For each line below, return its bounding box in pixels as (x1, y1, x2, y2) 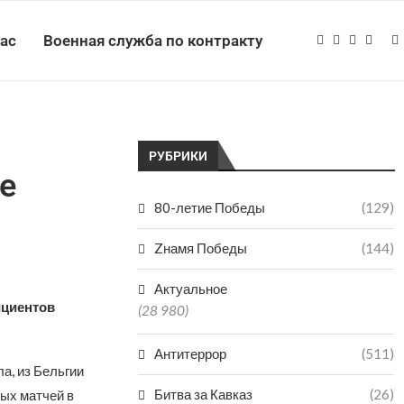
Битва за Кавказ (154, 386, 253, 402)
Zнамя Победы (154, 240, 248, 256)
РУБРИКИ (149, 149, 208, 163)
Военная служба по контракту (43, 32, 262, 50)
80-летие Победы (154, 199, 266, 216)
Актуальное (154, 280, 228, 297)
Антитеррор (154, 345, 227, 362)
